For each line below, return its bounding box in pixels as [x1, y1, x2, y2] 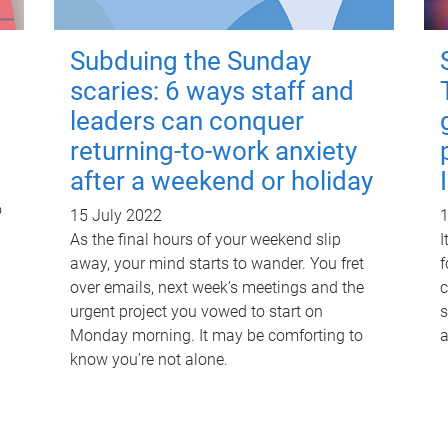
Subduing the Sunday [69, 46, 311, 77]
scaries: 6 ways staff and [69, 76, 354, 107]
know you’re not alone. [69, 350, 228, 370]
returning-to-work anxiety [69, 136, 357, 167]
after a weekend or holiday [69, 166, 373, 197]
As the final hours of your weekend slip [69, 230, 341, 250]
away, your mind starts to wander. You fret [69, 254, 364, 274]
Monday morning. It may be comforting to [69, 326, 363, 346]
